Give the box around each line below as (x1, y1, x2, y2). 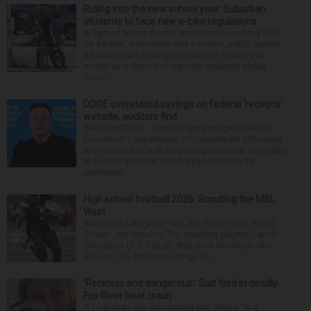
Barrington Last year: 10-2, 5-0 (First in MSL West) (83, 217, 275, 228)
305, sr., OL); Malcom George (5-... (83, 251, 215, 262)
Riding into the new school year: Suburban (83, 3, 266, 15)
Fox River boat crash (83, 289, 171, 301)
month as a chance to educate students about (83, 60, 266, 72)
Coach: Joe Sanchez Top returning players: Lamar (83, 228, 278, 239)
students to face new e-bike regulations (83, 15, 257, 27)
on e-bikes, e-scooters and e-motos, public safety (83, 38, 279, 49)
